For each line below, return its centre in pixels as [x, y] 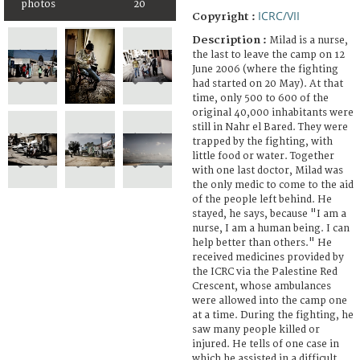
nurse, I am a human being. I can [271, 228]
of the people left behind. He [262, 199]
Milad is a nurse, [309, 40]
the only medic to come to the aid [273, 185]
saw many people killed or [256, 329]
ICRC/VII [279, 15]
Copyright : [225, 16]
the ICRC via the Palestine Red [265, 272]
